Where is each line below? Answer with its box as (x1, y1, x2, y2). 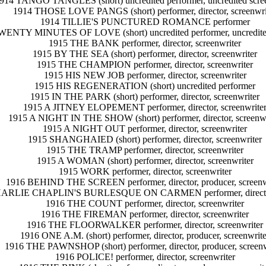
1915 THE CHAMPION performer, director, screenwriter (37, 59, 253, 70)
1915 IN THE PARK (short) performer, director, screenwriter (30, 91, 259, 102)
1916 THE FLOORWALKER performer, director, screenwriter (27, 220, 263, 230)
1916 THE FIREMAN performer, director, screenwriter (41, 209, 249, 220)
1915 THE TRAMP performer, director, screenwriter (46, 145, 243, 156)
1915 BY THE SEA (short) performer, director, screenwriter (33, 49, 257, 59)
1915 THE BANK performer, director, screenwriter (49, 38, 241, 49)
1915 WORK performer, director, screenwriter (58, 166, 232, 177)
